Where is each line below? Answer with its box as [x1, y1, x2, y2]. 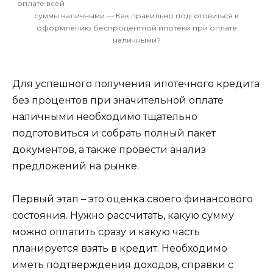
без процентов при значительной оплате [12, 94, 224, 107]
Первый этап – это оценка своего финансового [12, 193, 253, 205]
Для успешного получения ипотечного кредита [12, 78, 260, 90]
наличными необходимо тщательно [12, 111, 197, 123]
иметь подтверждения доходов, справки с [12, 259, 233, 271]
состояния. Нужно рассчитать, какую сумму [12, 210, 234, 222]
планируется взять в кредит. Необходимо [12, 243, 227, 255]
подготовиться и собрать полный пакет [12, 127, 216, 140]
